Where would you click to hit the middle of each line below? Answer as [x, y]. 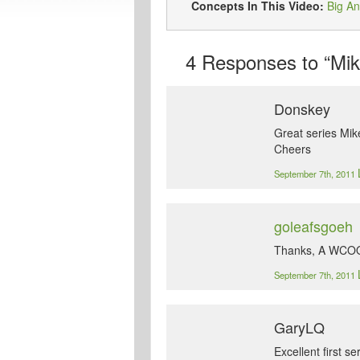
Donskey [302, 108]
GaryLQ [299, 327]
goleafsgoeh [313, 226]
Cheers [292, 149]
